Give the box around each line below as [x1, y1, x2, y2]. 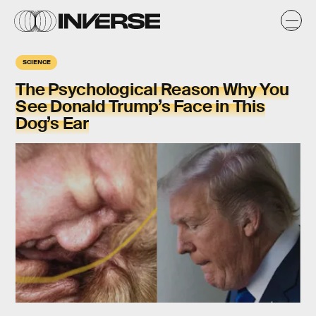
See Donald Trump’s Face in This [16, 95, 265, 117]
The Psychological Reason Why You [16, 78, 289, 100]
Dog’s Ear [16, 112, 89, 134]
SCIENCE [23, 57, 51, 66]
